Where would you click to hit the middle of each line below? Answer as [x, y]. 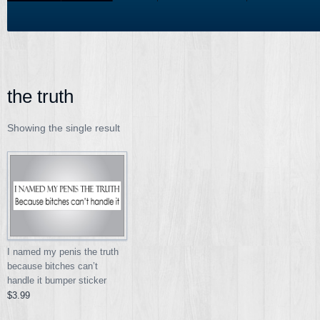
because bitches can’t [52, 267]
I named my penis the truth [63, 252]
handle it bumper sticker [57, 281]
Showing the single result [64, 127]
